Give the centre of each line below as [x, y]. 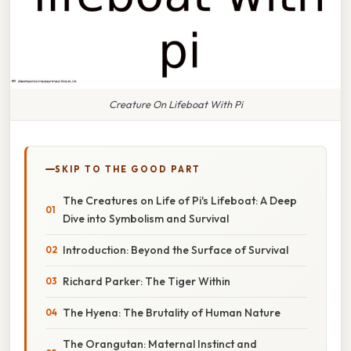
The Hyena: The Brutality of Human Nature [172, 312]
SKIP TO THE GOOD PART [128, 169]
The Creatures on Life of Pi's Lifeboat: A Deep [180, 200]
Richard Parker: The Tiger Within [147, 281]
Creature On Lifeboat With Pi [175, 104]
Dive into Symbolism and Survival [146, 218]
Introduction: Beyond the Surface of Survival [175, 250]
